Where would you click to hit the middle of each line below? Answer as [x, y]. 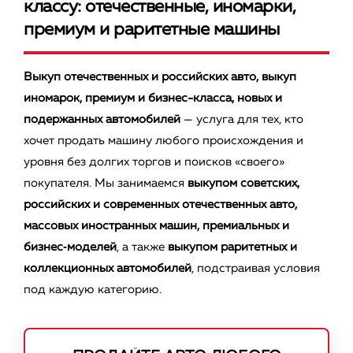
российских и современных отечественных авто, [160, 205]
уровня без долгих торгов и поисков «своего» [154, 162]
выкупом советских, [243, 184]
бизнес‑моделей [70, 247]
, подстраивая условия [256, 269]
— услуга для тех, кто [242, 120]
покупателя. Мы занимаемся [106, 184]
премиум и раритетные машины [152, 30]
